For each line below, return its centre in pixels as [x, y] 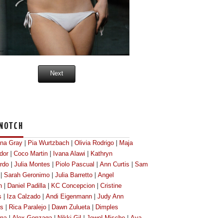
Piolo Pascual [75, 165]
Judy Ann [110, 197]
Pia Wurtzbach [48, 143]
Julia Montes [32, 165]
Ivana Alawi [69, 154]
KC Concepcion [73, 186]
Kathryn [101, 154]
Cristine [111, 186]
